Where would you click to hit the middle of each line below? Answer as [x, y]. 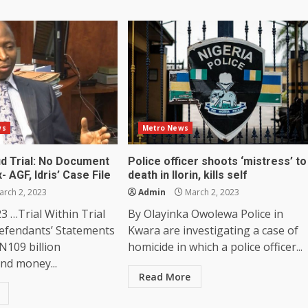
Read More [164, 276]
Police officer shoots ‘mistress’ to [217, 161]
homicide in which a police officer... [215, 246]
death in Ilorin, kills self [187, 175]
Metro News [165, 128]
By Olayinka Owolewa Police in [205, 213]
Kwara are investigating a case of [213, 230]
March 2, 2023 [211, 192]
